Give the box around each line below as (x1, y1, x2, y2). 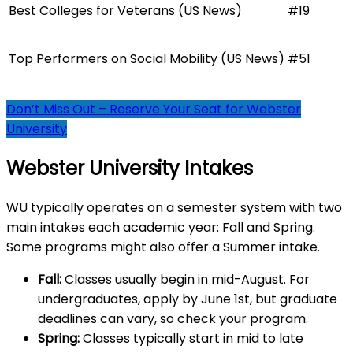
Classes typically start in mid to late (80, 329, 303, 347)
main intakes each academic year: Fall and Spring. (6, 217, 315, 236)
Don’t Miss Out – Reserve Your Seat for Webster (6, 99, 301, 118)
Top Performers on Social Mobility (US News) (9, 49, 284, 68)
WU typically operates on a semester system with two (6, 198, 342, 217)
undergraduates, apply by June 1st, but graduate (38, 289, 337, 308)
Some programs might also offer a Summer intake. (6, 237, 320, 256)
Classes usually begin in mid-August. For (61, 269, 310, 288)
